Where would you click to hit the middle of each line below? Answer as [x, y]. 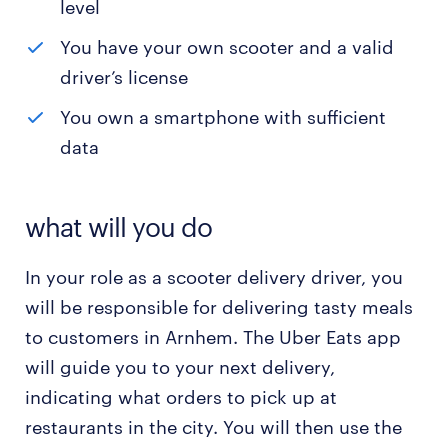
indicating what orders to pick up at [181, 397]
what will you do [118, 226]
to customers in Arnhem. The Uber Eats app [213, 337]
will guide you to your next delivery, [180, 367]
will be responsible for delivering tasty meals [219, 307]
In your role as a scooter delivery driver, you [214, 277]
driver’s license [124, 77]
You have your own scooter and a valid [227, 47]
